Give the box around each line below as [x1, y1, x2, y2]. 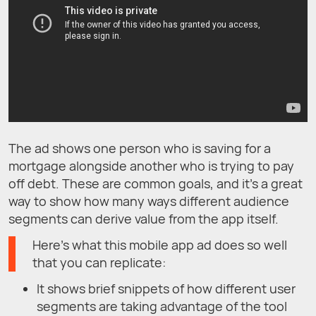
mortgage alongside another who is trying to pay [8, 157, 294, 174]
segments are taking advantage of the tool [37, 297, 287, 315]
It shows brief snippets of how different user [37, 279, 296, 297]
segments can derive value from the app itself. [8, 209, 279, 227]
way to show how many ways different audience [8, 192, 289, 209]
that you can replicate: [32, 253, 166, 271]
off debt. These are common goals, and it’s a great [8, 174, 303, 192]
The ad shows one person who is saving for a [8, 139, 271, 157]
